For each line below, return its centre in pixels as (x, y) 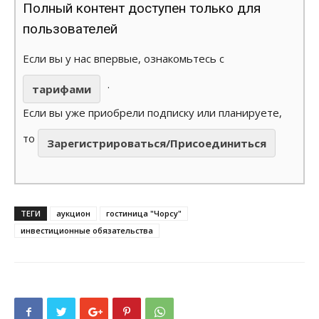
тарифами (62, 89)
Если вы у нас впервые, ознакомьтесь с (124, 58)
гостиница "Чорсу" (144, 213)
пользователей (70, 28)
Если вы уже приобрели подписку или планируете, (152, 112)
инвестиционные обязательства (87, 230)
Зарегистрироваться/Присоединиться (157, 143)
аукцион (73, 213)
